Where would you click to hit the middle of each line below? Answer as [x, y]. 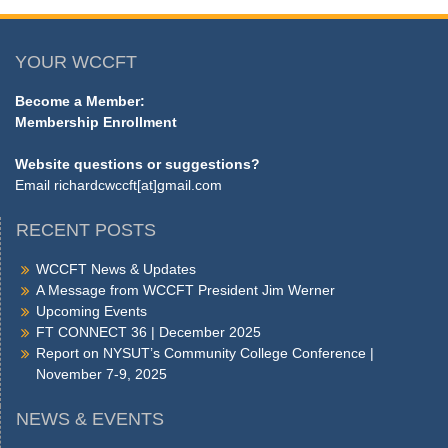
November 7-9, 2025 [101, 374]
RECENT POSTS [86, 230]
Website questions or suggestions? [137, 164]
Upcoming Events [91, 311]
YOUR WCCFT [76, 62]
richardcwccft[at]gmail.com [138, 185]
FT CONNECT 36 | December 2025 [148, 332]
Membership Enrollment [96, 122]
